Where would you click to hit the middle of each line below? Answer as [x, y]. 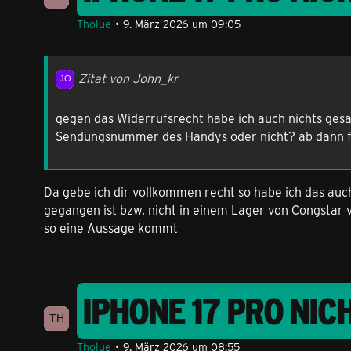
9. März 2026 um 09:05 [182, 24]
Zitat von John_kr [128, 78]
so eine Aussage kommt [111, 227]
